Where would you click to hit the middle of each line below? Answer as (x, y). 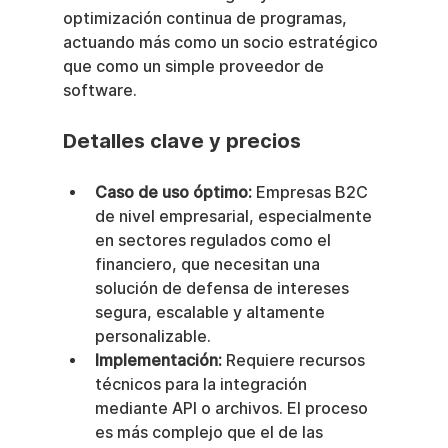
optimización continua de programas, (206, 19)
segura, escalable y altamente (211, 313)
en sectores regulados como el (214, 241)
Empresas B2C (311, 193)
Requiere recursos (295, 361)
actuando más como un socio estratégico (222, 43)
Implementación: (158, 361)
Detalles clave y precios (181, 141)
